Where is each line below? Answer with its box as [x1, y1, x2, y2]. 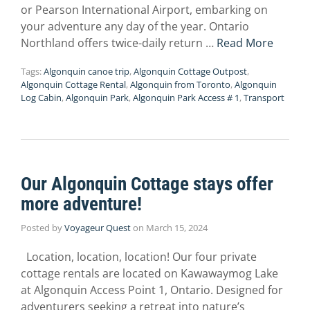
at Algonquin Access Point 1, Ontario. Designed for [21, 282, 283, 298]
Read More [217, 35, 273, 51]
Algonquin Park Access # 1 [133, 91, 239, 104]
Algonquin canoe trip [44, 65, 129, 78]
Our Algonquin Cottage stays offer [21, 173, 273, 196]
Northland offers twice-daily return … [21, 35, 217, 51]
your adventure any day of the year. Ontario [21, 19, 249, 35]
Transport [244, 91, 284, 104]
